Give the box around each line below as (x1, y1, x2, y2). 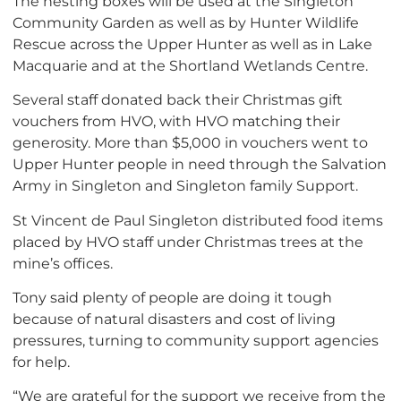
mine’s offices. (13, 253, 113, 272)
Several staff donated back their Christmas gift (13, 90, 343, 109)
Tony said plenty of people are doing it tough (13, 287, 332, 306)
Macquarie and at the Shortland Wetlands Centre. (13, 55, 368, 74)
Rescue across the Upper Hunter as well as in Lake (13, 34, 372, 53)
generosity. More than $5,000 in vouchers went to (13, 133, 368, 152)
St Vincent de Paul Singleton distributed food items (13, 210, 383, 229)
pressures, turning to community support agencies (13, 330, 379, 349)
